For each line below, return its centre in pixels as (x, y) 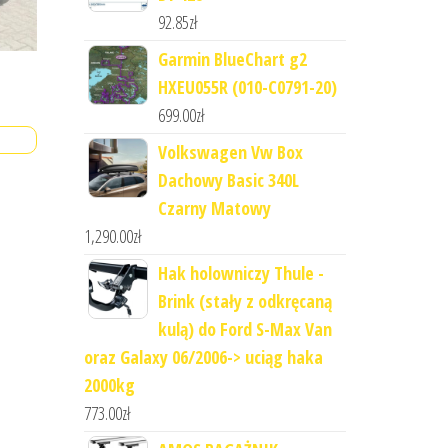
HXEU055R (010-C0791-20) (247, 87)
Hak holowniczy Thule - (240, 273)
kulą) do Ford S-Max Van (244, 329)
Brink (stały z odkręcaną (244, 301)
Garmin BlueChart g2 (232, 59)
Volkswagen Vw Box (230, 152)
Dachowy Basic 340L (228, 180)
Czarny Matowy (214, 208)
